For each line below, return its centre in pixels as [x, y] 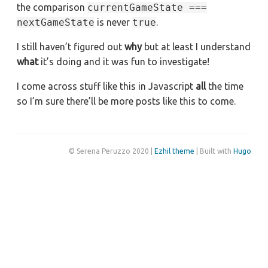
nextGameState [56, 22]
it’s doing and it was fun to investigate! [124, 62]
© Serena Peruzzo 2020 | [112, 151]
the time [225, 86]
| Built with [214, 151]
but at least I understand [196, 47]
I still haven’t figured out [71, 47]
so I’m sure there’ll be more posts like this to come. [126, 101]
